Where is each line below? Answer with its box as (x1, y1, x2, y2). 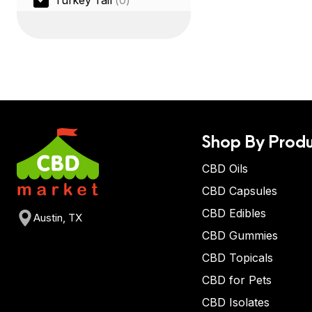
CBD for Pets (202, 273, 272, 287)
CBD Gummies (202, 228, 278, 242)
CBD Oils (202, 162, 248, 175)
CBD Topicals (202, 251, 273, 265)
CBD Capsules (202, 184, 277, 198)
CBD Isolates (202, 295, 270, 309)
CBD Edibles (202, 206, 266, 220)
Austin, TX (33, 211, 82, 225)
